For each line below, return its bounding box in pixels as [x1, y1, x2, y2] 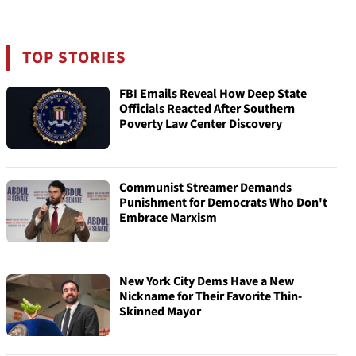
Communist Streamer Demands [119, 179, 292, 196]
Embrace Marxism [119, 209, 217, 226]
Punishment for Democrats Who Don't [119, 194, 327, 211]
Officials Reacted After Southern [119, 100, 295, 118]
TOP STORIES [22, 46, 127, 69]
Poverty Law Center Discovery [119, 115, 282, 133]
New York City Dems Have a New [119, 273, 294, 290]
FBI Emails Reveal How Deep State [119, 85, 307, 103]
